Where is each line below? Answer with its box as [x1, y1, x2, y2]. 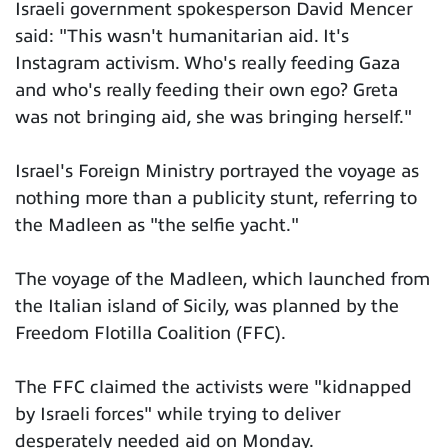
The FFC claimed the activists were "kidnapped [15, 377, 412, 398]
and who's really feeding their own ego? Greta [15, 80, 398, 101]
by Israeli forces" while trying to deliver [15, 404, 341, 425]
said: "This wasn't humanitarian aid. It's [15, 26, 349, 47]
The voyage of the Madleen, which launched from [15, 269, 430, 290]
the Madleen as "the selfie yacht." [15, 215, 299, 236]
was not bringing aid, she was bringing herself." [15, 107, 412, 128]
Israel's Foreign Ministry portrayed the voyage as [15, 161, 419, 182]
